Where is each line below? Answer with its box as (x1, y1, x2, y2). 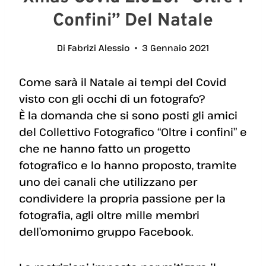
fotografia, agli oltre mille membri (19, 208, 199, 223)
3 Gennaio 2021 (141, 42, 209, 54)
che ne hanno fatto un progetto (19, 141, 191, 156)
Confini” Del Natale (53, 9, 213, 32)
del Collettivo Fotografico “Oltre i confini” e (19, 125, 247, 140)
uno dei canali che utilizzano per (19, 175, 197, 189)
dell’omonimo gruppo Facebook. (19, 224, 193, 239)
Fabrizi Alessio (67, 42, 130, 54)
